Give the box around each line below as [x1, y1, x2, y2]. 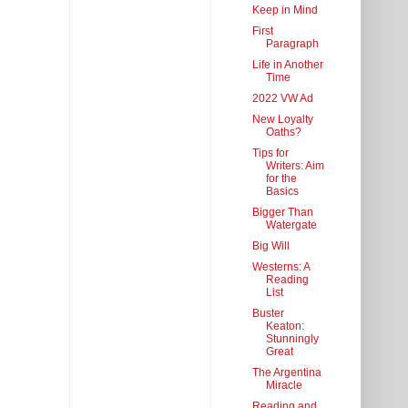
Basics [265, 185, 299, 199]
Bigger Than [251, 206, 313, 219]
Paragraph [265, 37, 319, 51]
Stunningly [265, 332, 319, 346]
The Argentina [251, 366, 321, 380]
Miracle [265, 379, 302, 393]
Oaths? [265, 126, 301, 139]
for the [265, 172, 297, 186]
